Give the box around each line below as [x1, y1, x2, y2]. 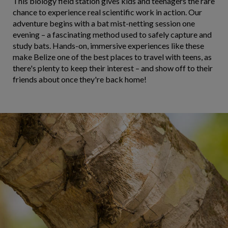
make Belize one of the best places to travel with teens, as [13, 52, 212, 62]
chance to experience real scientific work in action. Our [13, 7, 202, 17]
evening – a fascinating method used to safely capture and [13, 30, 212, 39]
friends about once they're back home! [13, 74, 148, 84]
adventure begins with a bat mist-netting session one [13, 18, 195, 28]
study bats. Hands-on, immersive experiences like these [13, 41, 204, 50]
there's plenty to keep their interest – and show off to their [13, 63, 213, 73]
